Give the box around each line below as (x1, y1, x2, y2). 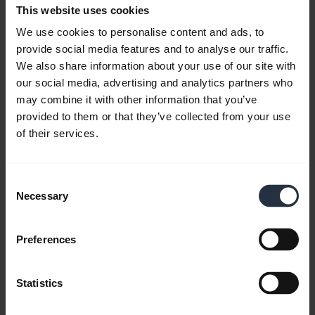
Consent (5, 175, 44, 188)
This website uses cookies (16, 4, 150, 15)
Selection (5, 192, 48, 205)
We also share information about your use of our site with (16, 59, 296, 72)
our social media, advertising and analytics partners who (16, 76, 292, 89)
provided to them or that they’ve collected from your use (16, 110, 290, 122)
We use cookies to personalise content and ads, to (16, 25, 264, 38)
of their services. (16, 127, 98, 139)
